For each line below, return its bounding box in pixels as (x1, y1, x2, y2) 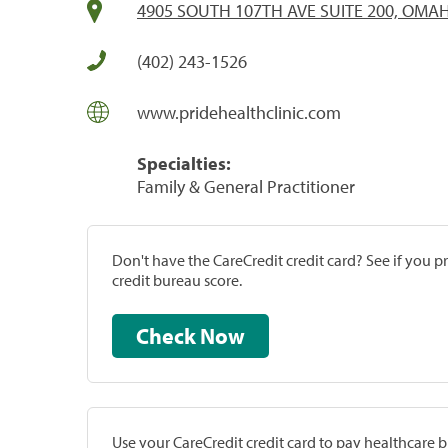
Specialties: (137, 151, 231, 175)
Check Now (200, 321, 245, 350)
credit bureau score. (112, 269, 242, 290)
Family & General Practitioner (137, 174, 355, 198)
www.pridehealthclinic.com (137, 100, 341, 124)
